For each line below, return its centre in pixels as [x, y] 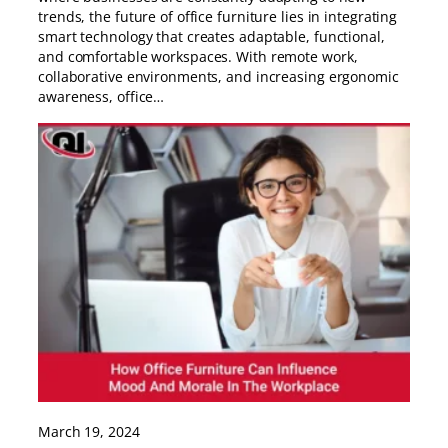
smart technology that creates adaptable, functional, [211, 37]
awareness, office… [101, 97]
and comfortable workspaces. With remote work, [198, 57]
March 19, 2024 [89, 431]
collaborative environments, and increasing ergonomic [218, 77]
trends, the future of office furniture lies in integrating [218, 17]
